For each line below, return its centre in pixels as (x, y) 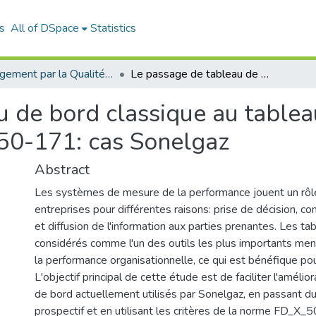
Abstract (62, 170)
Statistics (113, 28)
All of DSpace (45, 28)
